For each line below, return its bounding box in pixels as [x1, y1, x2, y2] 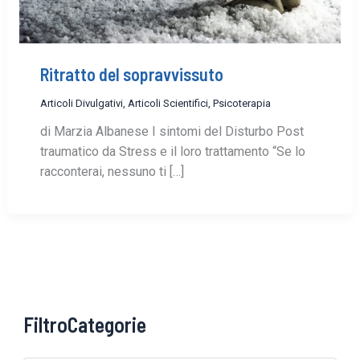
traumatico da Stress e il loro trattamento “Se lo [39, 143, 305, 159]
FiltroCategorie [23, 312, 147, 337]
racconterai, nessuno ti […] [39, 163, 184, 179]
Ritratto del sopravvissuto [39, 63, 223, 85]
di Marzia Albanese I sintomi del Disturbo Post [39, 123, 304, 139]
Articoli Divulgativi [39, 96, 123, 109]
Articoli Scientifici [127, 96, 208, 109]
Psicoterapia [212, 96, 271, 109]
